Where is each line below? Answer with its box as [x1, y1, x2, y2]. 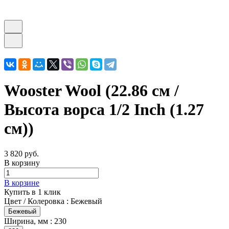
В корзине [4, 178, 39, 187]
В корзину [4, 158, 40, 167]
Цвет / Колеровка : [4, 196, 71, 205]
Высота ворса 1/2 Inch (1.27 [4, 100, 204, 119]
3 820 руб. [4, 149, 39, 158]
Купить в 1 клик [4, 187, 61, 196]
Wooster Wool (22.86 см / [4, 81, 179, 100]
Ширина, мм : [4, 216, 54, 225]
